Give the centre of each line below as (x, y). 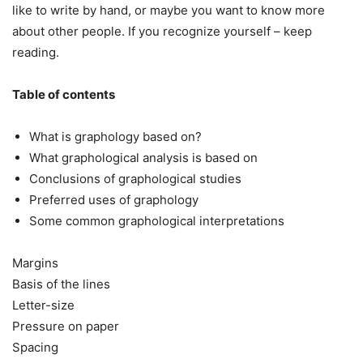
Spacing (35, 348)
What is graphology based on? (115, 137)
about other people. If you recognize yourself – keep (162, 32)
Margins (35, 263)
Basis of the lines (61, 284)
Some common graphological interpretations (157, 221)
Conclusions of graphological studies (135, 179)
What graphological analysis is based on (143, 158)
